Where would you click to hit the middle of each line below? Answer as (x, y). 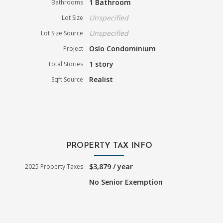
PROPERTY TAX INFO (109, 146)
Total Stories (66, 64)
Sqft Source (67, 80)
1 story (102, 64)
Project (73, 49)
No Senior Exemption (126, 182)
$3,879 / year (111, 167)
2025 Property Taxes (54, 167)
